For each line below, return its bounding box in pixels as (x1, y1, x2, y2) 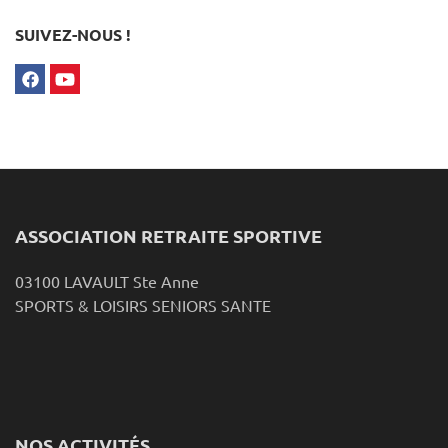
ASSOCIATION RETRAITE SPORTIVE (15, 224, 322, 248)
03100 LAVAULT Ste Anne (15, 271, 199, 292)
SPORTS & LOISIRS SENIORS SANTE (15, 295, 271, 316)
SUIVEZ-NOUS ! (15, 24, 131, 46)
